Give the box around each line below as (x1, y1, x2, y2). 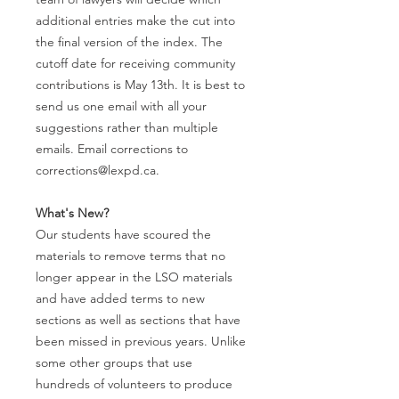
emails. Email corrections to (36, 140, 188, 157)
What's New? (36, 204, 109, 221)
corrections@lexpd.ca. (36, 161, 159, 178)
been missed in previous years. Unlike (36, 332, 246, 349)
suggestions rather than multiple (36, 118, 218, 135)
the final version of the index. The (36, 33, 223, 50)
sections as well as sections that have (36, 311, 240, 328)
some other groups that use (36, 354, 192, 370)
